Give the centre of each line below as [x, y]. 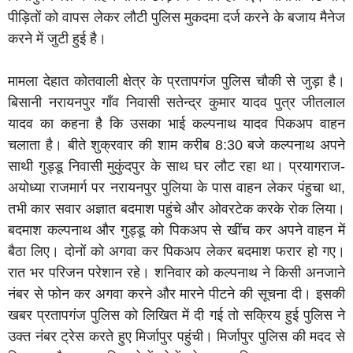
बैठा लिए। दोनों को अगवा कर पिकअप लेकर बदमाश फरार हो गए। [176, 252]
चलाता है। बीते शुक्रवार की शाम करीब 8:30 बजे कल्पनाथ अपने [176, 145]
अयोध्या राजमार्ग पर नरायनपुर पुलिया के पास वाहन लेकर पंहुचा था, [176, 188]
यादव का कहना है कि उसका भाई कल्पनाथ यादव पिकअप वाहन [176, 124]
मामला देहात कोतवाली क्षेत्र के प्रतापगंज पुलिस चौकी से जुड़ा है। [176, 82]
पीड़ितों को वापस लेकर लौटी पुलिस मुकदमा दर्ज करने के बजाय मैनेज [176, 18]
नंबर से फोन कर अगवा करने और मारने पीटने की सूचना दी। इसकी [176, 294]
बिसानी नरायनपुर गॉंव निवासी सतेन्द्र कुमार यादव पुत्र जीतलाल [176, 103]
